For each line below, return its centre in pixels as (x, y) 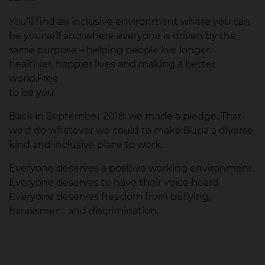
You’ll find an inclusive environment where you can (130, 22)
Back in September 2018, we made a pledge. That (125, 117)
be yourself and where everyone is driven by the (122, 36)
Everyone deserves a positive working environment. (132, 169)
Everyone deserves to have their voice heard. (115, 183)
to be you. (32, 93)
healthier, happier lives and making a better (112, 64)
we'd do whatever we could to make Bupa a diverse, (132, 131)
